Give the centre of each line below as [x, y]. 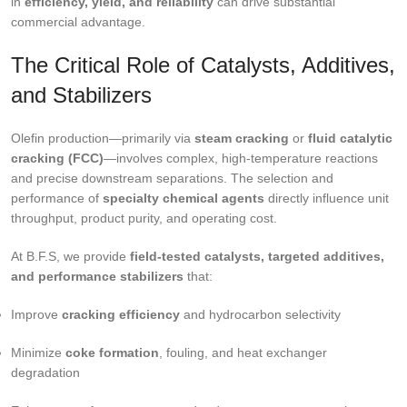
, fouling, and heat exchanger [243, 353]
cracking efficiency [121, 315]
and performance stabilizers [97, 277]
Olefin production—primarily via [103, 139]
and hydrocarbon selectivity [260, 315]
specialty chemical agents [184, 199]
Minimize [38, 353]
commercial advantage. [78, 22]
